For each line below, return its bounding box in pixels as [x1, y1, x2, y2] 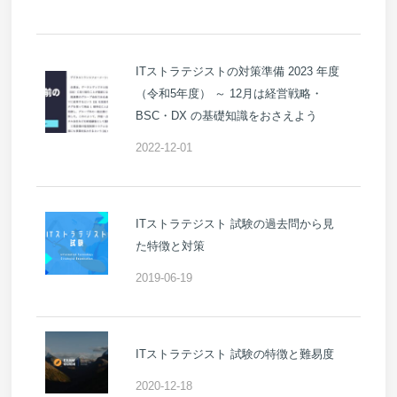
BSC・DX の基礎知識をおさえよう [135, 110, 317, 122]
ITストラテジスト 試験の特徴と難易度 [135, 348, 334, 361]
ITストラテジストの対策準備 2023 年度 [135, 66, 339, 78]
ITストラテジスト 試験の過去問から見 [135, 218, 334, 230]
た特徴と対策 [135, 240, 205, 253]
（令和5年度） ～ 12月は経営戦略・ [135, 88, 323, 100]
